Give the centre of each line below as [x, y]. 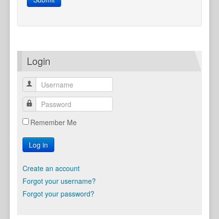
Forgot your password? [58, 194]
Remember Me [54, 122]
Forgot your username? [59, 181]
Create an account [51, 168]
